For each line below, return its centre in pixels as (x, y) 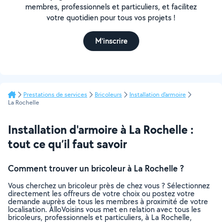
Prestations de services (55, 94)
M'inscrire (111, 41)
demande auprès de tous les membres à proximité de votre (108, 201)
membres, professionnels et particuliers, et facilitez (111, 7)
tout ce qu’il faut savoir (67, 144)
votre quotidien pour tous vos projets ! (111, 18)
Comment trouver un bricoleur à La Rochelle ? (96, 168)
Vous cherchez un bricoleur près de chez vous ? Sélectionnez (109, 186)
